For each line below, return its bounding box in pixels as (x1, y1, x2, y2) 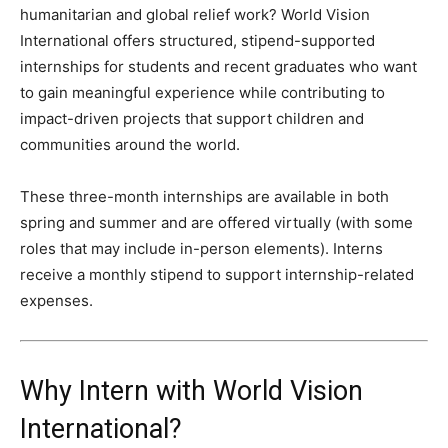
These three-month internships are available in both (20, 186, 389, 206)
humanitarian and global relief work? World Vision (20, 4, 370, 24)
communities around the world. (20, 134, 240, 154)
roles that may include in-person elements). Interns (20, 238, 383, 258)
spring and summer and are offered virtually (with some (20, 212, 413, 232)
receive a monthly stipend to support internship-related (20, 264, 414, 284)
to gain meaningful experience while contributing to (20, 82, 385, 102)
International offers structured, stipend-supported (20, 30, 375, 50)
